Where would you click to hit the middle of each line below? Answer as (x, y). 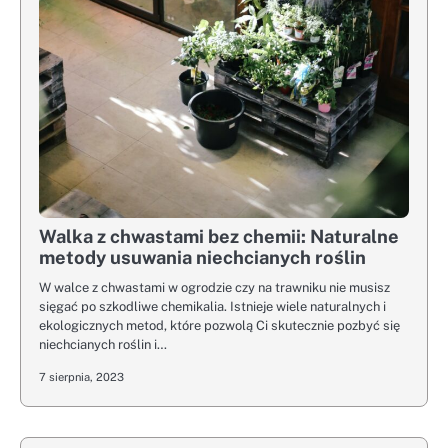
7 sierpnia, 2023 (81, 377)
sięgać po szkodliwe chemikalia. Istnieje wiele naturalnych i (212, 307)
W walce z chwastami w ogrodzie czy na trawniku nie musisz (214, 288)
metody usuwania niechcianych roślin (202, 258)
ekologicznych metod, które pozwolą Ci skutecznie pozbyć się (219, 326)
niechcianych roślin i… (103, 345)
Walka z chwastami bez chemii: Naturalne (219, 237)
